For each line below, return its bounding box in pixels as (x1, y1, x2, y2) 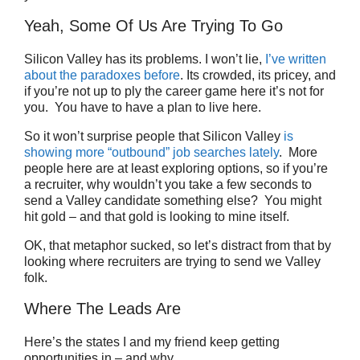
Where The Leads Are (24, 300, 181, 317)
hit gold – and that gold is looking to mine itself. (24, 210, 289, 223)
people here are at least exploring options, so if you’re (24, 162, 328, 175)
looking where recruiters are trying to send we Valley (24, 255, 321, 268)
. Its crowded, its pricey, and (180, 68, 336, 82)
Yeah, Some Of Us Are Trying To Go (24, 17, 283, 35)
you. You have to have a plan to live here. (24, 100, 261, 114)
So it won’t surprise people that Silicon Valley (24, 129, 284, 143)
